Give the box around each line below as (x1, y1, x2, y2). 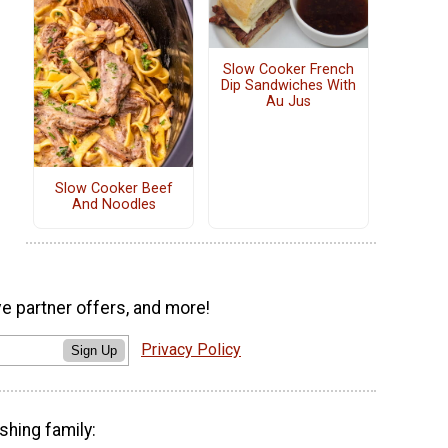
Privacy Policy (141, 339, 241, 359)
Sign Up (71, 342, 117, 358)
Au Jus (266, 93, 311, 111)
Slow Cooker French (223, 61, 354, 79)
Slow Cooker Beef (54, 180, 173, 198)
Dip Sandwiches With (221, 77, 356, 95)
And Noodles (71, 196, 156, 214)
